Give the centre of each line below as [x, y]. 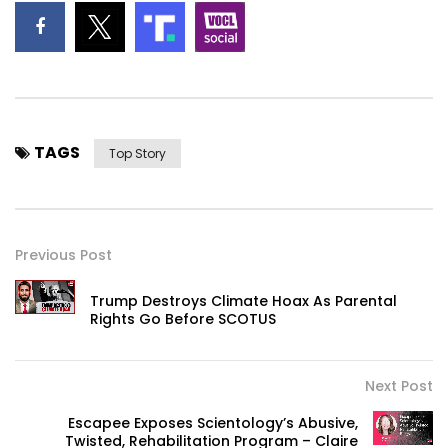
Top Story [137, 154]
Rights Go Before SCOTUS [183, 319]
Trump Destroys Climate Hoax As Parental [243, 301]
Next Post [399, 386]
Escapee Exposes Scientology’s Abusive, [213, 423]
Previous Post [63, 255]
